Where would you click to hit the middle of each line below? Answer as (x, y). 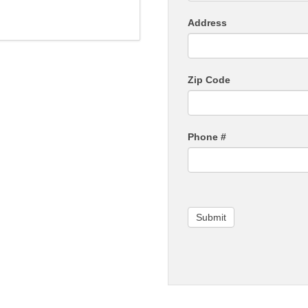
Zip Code (209, 79)
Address (207, 22)
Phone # (207, 136)
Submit (211, 217)
